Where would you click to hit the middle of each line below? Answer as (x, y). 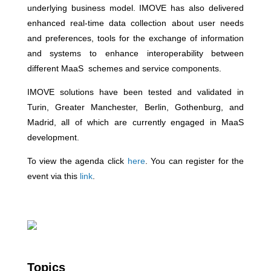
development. (53, 137)
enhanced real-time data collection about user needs (135, 23)
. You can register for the (194, 161)
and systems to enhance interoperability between (135, 53)
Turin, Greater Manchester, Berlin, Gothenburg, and (135, 107)
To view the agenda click (77, 161)
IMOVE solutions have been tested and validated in (135, 92)
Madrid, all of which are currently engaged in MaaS (135, 122)
